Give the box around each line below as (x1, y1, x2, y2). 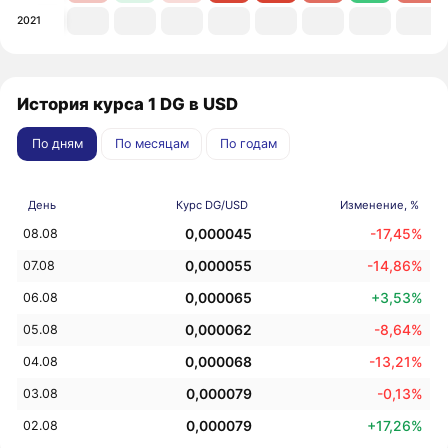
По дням (31, 135, 83, 151)
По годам (219, 135, 277, 151)
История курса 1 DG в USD (17, 93, 239, 114)
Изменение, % (339, 197, 419, 212)
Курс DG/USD (175, 197, 248, 212)
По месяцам (114, 135, 189, 151)
